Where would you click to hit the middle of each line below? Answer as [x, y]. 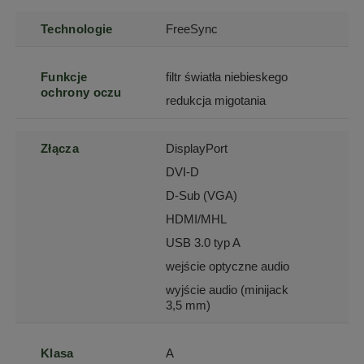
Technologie [77, 28]
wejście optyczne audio [228, 266]
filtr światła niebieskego [227, 76]
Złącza [60, 148]
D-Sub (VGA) [202, 195]
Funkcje [64, 76]
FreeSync [192, 28]
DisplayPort [197, 148]
